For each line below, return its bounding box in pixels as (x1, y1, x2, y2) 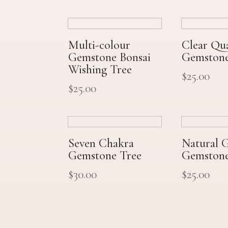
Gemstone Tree (68, 148, 142, 163)
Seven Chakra (68, 136, 134, 151)
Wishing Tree (68, 62, 132, 77)
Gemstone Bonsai (68, 50, 151, 65)
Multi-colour (68, 38, 131, 53)
